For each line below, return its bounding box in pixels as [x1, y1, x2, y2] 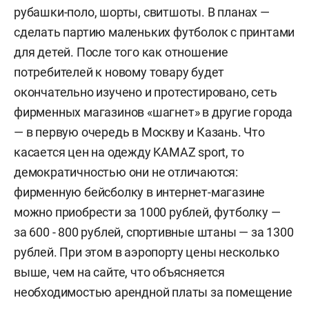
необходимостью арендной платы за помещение [14, 285, 292, 299]
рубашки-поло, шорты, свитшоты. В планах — [14, 5, 270, 19]
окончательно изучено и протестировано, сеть [14, 85, 277, 99]
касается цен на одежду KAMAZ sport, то [14, 145, 244, 159]
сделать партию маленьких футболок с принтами [14, 25, 295, 39]
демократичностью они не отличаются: [14, 165, 238, 179]
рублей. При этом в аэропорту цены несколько [14, 245, 279, 259]
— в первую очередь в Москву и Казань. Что [14, 125, 265, 139]
